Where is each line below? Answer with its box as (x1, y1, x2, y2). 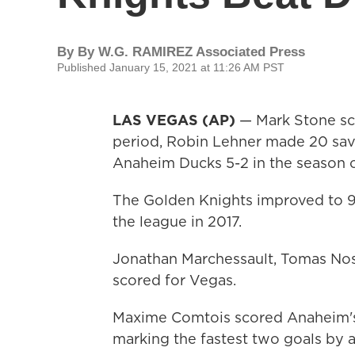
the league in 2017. (113, 212, 242, 231)
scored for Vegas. (113, 270, 236, 290)
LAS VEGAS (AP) (113, 110, 235, 130)
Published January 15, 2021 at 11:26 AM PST (57, 61, 284, 74)
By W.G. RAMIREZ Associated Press (78, 44, 305, 59)
